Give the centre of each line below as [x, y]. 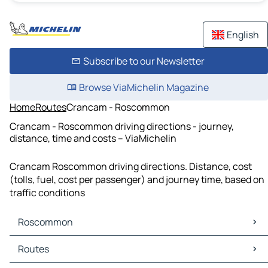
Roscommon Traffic [55, 256]
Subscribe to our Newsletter [144, 61]
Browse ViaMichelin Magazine [144, 87]
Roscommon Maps [52, 243]
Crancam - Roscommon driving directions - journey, [122, 126]
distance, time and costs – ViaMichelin [93, 138]
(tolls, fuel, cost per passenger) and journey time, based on [137, 180]
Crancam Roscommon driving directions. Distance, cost [131, 167]
